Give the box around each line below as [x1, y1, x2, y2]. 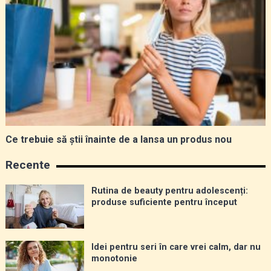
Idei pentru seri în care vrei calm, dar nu [91, 242, 261, 253]
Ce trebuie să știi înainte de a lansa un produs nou [5, 134, 232, 146]
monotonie [91, 253, 137, 264]
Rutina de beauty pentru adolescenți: [91, 186, 248, 197]
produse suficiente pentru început [91, 197, 237, 208]
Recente [5, 158, 50, 172]
